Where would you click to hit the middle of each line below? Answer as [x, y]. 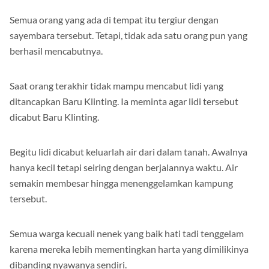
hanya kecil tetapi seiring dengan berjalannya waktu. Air [124, 168]
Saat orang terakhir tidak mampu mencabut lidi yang [116, 86]
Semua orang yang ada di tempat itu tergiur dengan [114, 20]
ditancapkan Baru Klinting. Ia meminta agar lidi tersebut [124, 101]
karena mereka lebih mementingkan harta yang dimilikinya [129, 249]
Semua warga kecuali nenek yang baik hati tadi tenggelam [127, 234]
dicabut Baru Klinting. [54, 117]
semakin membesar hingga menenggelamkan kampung [121, 183]
